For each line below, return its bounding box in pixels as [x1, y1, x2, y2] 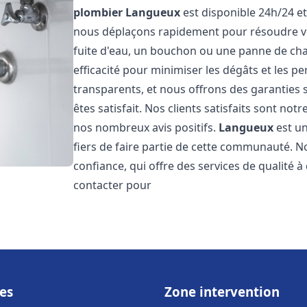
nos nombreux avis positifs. [73, 120, 219, 135]
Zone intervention [164, 283, 280, 300]
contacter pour [73, 177, 152, 193]
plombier [73, 5, 123, 20]
